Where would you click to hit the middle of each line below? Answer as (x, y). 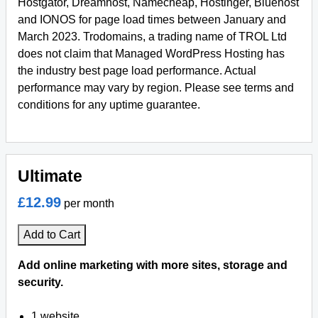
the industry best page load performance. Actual (137, 71)
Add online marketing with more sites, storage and (153, 265)
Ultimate (50, 176)
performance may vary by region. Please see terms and (156, 88)
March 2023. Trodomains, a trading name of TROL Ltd (152, 37)
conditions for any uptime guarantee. (109, 105)
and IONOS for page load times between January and (152, 20)
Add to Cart (52, 235)
